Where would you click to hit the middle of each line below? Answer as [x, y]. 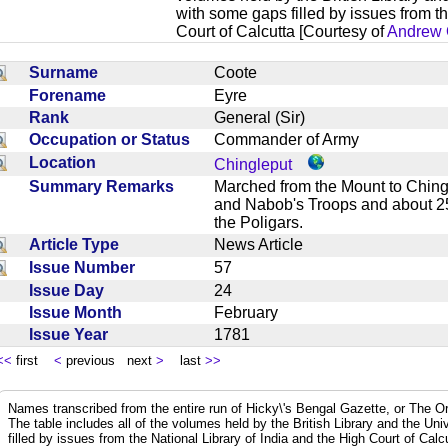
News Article [266, 244]
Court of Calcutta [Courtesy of [281, 31]
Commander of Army [294, 139]
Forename [71, 95]
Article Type [78, 244]
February [254, 312]
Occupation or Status [113, 139]
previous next [109, 360]
